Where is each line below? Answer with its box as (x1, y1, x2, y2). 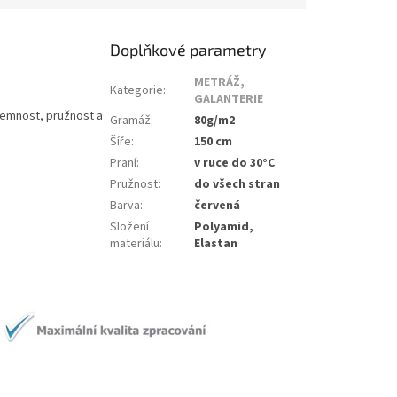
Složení (110, 218, 150, 237)
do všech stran (194, 175, 281, 194)
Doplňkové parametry (110, 40, 268, 60)
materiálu (110, 235, 160, 253)
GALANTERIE (194, 90, 264, 109)
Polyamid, (194, 218, 254, 237)
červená (194, 197, 241, 215)
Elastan (194, 235, 238, 253)
